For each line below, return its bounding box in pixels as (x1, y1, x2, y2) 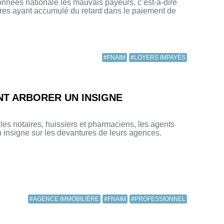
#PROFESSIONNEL (131, 195, 185, 203)
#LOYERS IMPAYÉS (130, 54, 185, 61)
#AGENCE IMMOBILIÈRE (29, 195, 99, 203)
